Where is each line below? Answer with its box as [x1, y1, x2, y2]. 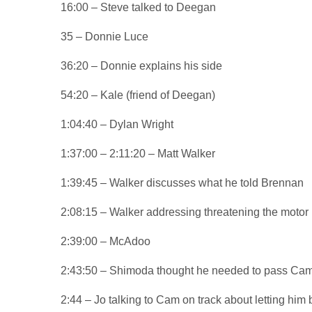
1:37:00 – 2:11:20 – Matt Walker [61, 147, 216, 159]
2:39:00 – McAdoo [61, 235, 151, 247]
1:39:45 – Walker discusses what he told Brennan [61, 176, 304, 189]
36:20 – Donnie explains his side [61, 59, 223, 72]
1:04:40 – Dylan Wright [61, 118, 174, 130]
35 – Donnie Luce [61, 30, 149, 42]
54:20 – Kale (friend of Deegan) [61, 88, 216, 101]
